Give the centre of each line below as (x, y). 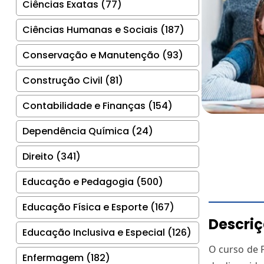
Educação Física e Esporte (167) (98, 207)
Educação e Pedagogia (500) (93, 181)
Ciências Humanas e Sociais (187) (103, 29)
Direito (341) (52, 156)
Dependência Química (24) (88, 131)
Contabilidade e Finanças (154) (98, 105)
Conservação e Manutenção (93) (103, 55)
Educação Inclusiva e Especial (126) (107, 232)
